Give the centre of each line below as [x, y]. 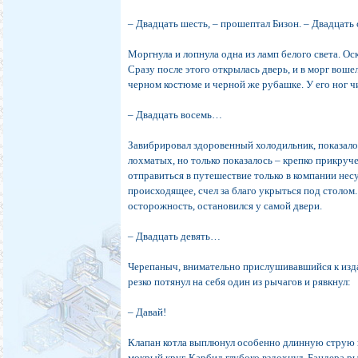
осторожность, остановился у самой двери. [225, 206]
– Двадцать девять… [175, 237]
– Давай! [147, 312]
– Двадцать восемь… [175, 115]
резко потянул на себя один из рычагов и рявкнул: [240, 282]
